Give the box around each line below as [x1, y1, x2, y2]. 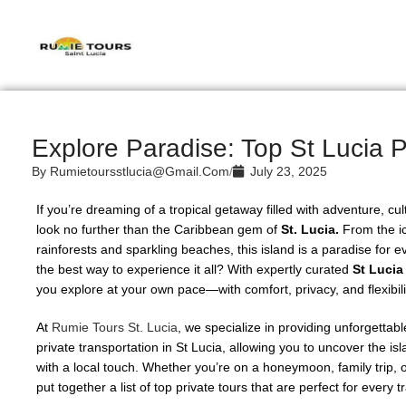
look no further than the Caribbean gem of [36, 222, 281, 237]
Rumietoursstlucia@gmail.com [46, 164, 229, 179]
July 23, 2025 [250, 164, 327, 179]
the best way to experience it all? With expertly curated [36, 262, 353, 276]
